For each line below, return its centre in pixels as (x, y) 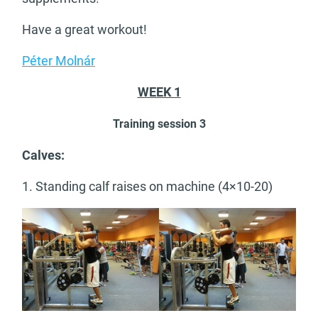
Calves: (43, 155)
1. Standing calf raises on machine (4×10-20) (147, 187)
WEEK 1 (159, 92)
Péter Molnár (59, 61)
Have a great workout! (84, 30)
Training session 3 (159, 124)
